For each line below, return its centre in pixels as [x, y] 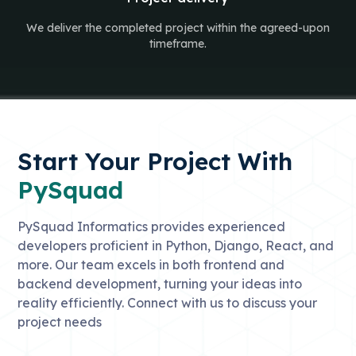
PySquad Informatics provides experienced [151, 226]
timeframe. [178, 44]
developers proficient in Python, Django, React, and [175, 246]
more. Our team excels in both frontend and [151, 265]
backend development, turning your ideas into [159, 284]
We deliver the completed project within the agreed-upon [178, 28]
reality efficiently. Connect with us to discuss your [167, 303]
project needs [59, 322]
